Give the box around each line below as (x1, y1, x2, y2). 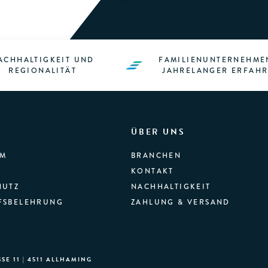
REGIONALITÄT (8, 65, 77, 77)
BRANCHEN (131, 150, 182, 162)
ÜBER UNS (131, 126, 185, 139)
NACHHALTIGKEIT (131, 181, 211, 193)
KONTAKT (131, 166, 174, 177)
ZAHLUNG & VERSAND (131, 197, 230, 208)
